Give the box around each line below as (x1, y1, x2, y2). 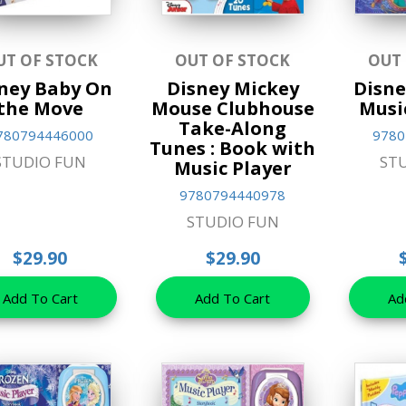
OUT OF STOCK (175, 50, 291, 72)
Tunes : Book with (150, 136, 316, 161)
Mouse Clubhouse (150, 96, 314, 121)
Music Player (173, 156, 292, 181)
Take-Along (179, 116, 287, 141)
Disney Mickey (166, 76, 299, 101)
